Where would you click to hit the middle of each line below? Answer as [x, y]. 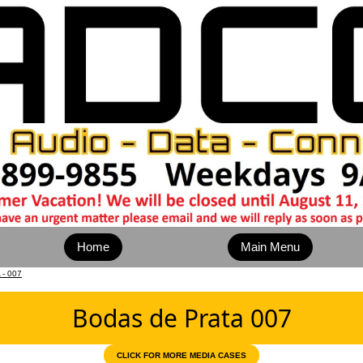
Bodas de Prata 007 [181, 318]
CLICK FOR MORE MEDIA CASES [181, 356]
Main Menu [270, 246]
